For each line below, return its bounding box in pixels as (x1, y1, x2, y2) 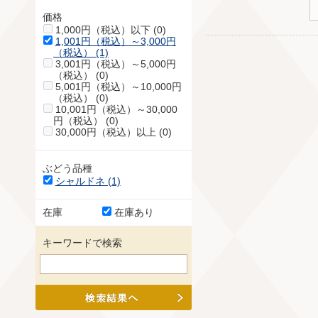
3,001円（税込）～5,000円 (55, 58, 176, 70)
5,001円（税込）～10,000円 (55, 81, 182, 93)
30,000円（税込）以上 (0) (55, 126, 172, 138)
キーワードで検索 (43, 236, 122, 248)
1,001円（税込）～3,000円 (55, 35, 176, 48)
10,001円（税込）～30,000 (55, 104, 177, 116)
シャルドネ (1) (55, 175, 121, 187)
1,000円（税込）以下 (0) (55, 24, 166, 36)
